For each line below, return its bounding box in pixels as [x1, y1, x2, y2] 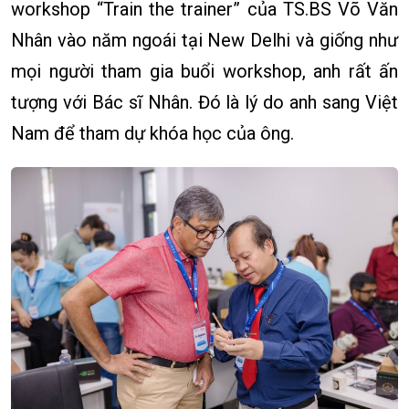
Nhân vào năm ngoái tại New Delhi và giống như [11, 29, 398, 52]
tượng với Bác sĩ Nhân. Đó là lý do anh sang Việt [11, 91, 398, 114]
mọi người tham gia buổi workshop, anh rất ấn [11, 60, 398, 83]
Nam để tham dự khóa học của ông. [11, 122, 294, 145]
